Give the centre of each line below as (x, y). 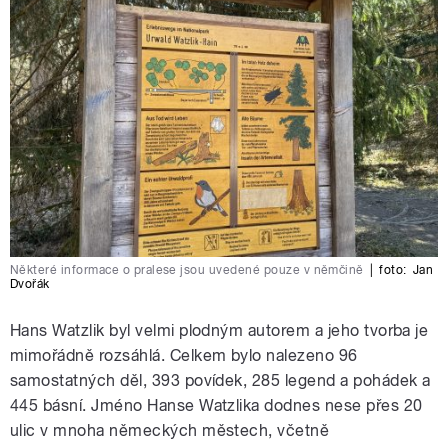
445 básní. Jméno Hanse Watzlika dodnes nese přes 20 (216, 406)
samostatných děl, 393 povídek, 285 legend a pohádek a (220, 381)
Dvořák (30, 284)
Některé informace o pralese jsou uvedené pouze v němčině (187, 270)
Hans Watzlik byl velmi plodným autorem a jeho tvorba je (219, 331)
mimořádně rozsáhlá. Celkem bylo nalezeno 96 (184, 356)
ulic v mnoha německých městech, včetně (170, 431)
